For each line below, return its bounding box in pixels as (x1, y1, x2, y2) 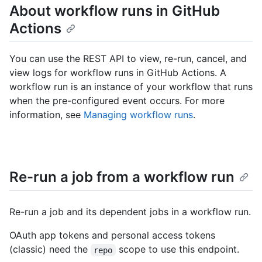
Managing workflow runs (84, 109, 193, 121)
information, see (9, 109, 84, 121)
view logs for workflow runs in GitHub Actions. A (9, 67, 226, 79)
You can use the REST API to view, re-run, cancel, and (9, 53, 247, 65)
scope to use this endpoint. (115, 243, 239, 256)
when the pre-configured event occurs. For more (9, 95, 225, 107)
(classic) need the (9, 243, 91, 256)
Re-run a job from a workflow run (9, 168, 235, 186)
